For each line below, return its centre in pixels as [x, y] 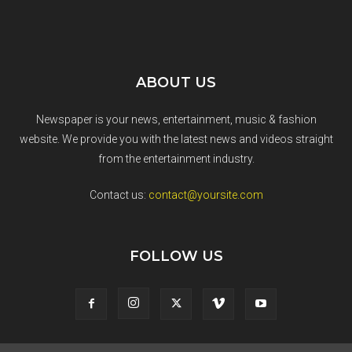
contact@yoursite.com [205, 194]
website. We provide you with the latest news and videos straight [176, 139]
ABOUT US [176, 82]
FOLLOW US [176, 256]
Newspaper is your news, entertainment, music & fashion [176, 119]
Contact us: [119, 194]
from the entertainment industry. [176, 158]
